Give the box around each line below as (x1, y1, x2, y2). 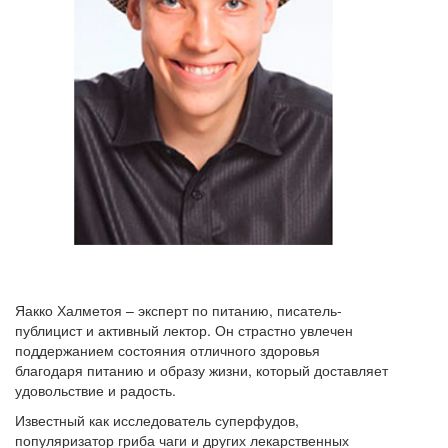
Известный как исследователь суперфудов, (15, 409, 299, 430)
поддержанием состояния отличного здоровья (15, 339, 320, 360)
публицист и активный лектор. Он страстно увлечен (15, 319, 353, 340)
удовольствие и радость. (15, 379, 176, 400)
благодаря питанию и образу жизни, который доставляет (15, 359, 388, 380)
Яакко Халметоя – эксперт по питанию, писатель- (15, 299, 342, 320)
